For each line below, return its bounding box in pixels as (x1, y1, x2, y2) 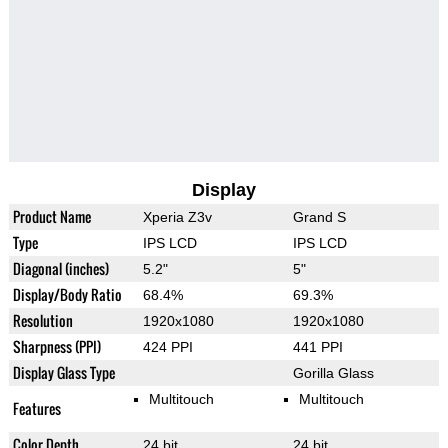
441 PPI (292, 339, 343, 356)
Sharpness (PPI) (12, 336, 101, 358)
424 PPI (142, 339, 193, 356)
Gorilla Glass (292, 365, 374, 382)
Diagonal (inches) (12, 258, 109, 280)
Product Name (12, 206, 91, 228)
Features (12, 398, 61, 420)
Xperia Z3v (142, 209, 212, 226)
